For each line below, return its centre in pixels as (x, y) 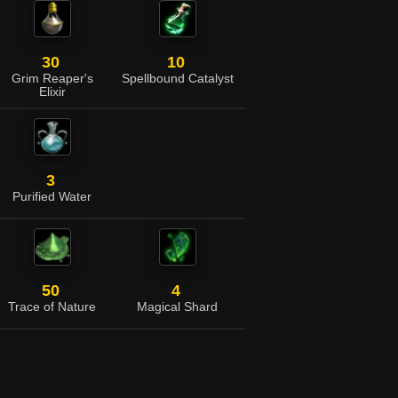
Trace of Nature (52, 307)
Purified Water (52, 197)
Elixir (52, 92)
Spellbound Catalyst (177, 79)
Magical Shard (177, 307)
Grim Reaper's (52, 79)
